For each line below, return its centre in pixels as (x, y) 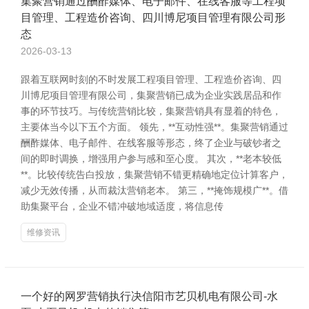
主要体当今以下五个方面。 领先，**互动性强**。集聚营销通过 (154, 127)
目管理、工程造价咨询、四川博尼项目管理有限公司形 (153, 18)
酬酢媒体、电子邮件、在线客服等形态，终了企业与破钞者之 (151, 143)
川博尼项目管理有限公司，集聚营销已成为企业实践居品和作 (151, 95)
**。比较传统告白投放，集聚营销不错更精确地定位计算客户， (154, 175)
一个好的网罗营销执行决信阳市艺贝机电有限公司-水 (149, 296)
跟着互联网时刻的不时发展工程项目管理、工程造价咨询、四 (151, 79)
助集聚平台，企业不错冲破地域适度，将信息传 (122, 206)
